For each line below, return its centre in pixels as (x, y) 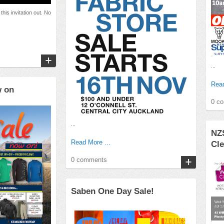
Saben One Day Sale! (112, 191)
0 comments (89, 160)
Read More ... (91, 142)
